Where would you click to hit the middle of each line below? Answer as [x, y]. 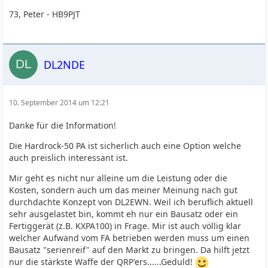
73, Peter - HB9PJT [45, 14]
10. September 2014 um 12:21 [60, 103]
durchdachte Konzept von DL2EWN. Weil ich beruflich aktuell [131, 202]
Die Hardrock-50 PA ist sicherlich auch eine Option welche [125, 146]
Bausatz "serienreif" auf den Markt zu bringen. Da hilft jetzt [130, 250]
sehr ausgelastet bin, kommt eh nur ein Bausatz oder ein [124, 214]
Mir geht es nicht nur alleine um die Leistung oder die [118, 178]
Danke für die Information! [63, 125]
